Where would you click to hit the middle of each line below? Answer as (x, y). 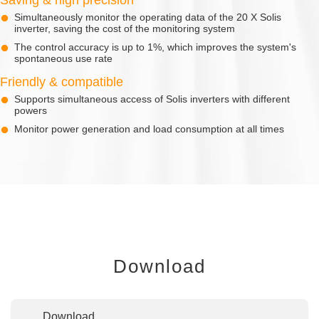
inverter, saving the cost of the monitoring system (125, 28)
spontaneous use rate (63, 58)
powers (31, 110)
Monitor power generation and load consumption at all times (149, 129)
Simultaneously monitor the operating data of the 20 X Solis (148, 17)
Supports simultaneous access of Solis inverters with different (152, 99)
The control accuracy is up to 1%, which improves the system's (155, 47)
